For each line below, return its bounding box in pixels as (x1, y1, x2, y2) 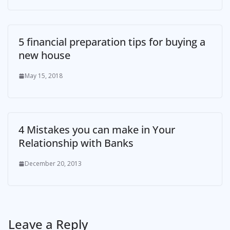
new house (18, 48, 70, 63)
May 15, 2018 (25, 71, 63, 81)
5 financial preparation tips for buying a (18, 35, 205, 49)
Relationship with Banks (18, 136, 133, 150)
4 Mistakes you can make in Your (18, 123, 175, 137)
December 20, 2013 (25, 159, 82, 168)
